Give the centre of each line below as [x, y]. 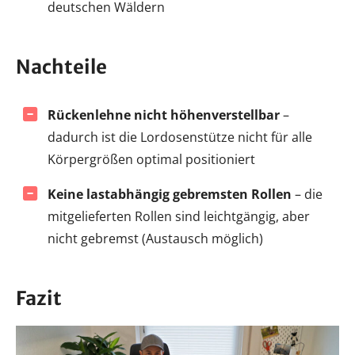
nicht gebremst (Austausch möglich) [155, 238]
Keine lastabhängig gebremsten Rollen [170, 194]
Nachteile [61, 67]
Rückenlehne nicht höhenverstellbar [164, 115]
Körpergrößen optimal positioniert [151, 159]
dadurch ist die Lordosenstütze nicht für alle [180, 137]
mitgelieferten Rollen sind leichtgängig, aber [179, 216]
